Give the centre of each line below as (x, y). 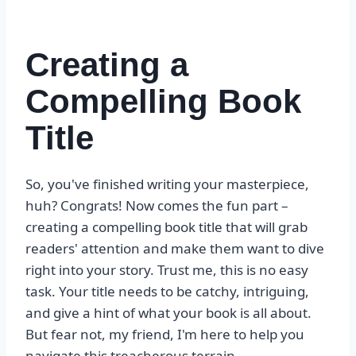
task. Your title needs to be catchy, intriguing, (167, 292)
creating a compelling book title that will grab (166, 227)
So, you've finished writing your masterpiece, (167, 184)
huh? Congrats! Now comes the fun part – (157, 206)
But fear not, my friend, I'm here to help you (165, 335)
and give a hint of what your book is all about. (168, 313)
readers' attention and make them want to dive (175, 249)
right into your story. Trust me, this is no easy (167, 270)
